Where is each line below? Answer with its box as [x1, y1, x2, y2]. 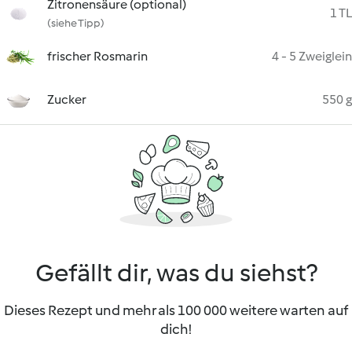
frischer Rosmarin [47, 49, 148, 64]
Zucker [47, 92, 86, 107]
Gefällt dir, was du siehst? [35, 258, 317, 288]
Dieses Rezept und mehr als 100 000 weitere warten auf [4, 302, 348, 319]
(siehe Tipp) [47, 16, 104, 30]
